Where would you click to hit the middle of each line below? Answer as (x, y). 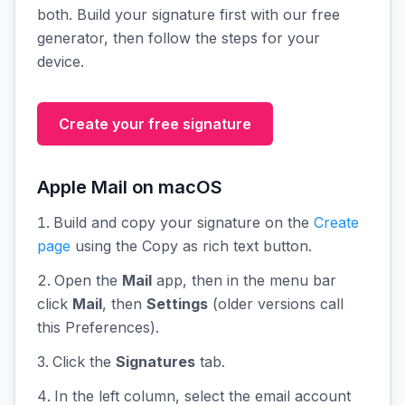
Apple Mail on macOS (130, 187)
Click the (84, 362)
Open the (88, 280)
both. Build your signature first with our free (188, 14)
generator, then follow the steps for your (179, 38)
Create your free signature (155, 124)
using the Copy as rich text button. (191, 246)
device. (61, 61)
